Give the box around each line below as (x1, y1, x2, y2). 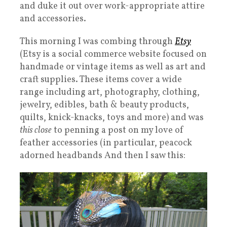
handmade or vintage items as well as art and (20, 60, 206, 73)
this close (20, 124, 52, 137)
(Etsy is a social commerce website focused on (20, 48, 207, 61)
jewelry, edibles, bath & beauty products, (20, 98, 189, 111)
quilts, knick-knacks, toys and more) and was (20, 111, 204, 124)
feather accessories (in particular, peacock (20, 136, 192, 149)
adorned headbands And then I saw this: (20, 149, 185, 162)
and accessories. (20, 12, 86, 25)
